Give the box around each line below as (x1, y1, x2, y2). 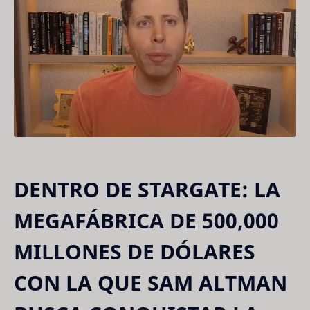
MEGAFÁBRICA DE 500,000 (14, 206, 279, 235)
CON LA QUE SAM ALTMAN (14, 268, 287, 298)
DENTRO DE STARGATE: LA (14, 175, 280, 204)
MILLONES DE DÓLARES (14, 237, 255, 266)
